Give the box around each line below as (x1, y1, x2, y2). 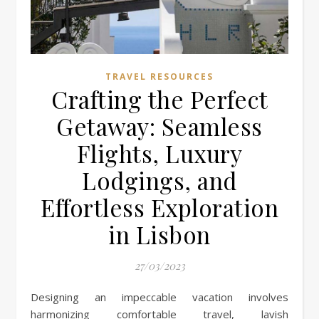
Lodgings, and (82, 164, 237, 196)
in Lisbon (108, 218, 211, 250)
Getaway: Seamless (56, 110, 263, 142)
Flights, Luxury (76, 137, 243, 169)
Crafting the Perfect (51, 83, 268, 115)
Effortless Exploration (41, 191, 278, 223)
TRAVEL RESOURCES (105, 70, 214, 83)
